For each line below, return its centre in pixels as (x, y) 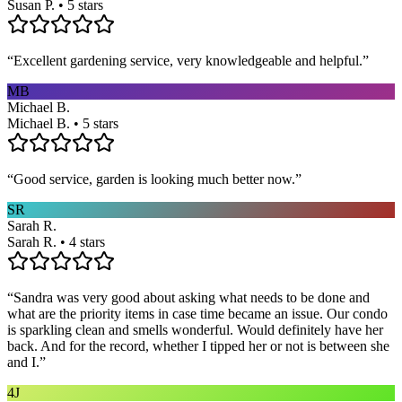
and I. (23, 362)
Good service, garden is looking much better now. (154, 179)
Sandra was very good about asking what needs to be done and (192, 297)
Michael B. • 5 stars (63, 123)
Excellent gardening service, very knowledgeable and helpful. (188, 60)
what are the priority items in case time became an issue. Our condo (197, 313)
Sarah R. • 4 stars (56, 241)
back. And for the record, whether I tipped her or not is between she (198, 345)
